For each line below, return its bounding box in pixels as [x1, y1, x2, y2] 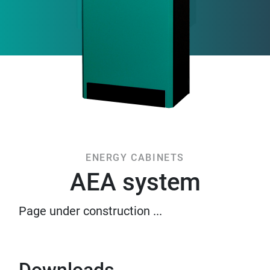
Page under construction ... [19, 204, 162, 218]
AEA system [69, 168, 201, 196]
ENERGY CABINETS [86, 152, 184, 163]
